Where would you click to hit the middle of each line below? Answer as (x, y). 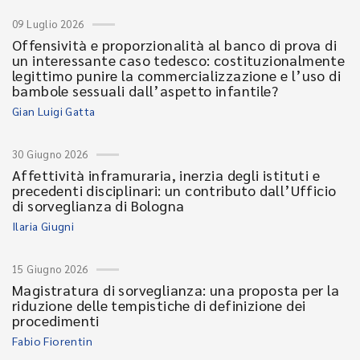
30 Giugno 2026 (50, 154)
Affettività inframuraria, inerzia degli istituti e (166, 175)
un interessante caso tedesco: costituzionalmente (179, 60)
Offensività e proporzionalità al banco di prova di (174, 45)
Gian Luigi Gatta (54, 111)
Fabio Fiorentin (52, 341)
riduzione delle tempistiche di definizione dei (159, 305)
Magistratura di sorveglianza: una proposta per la (176, 290)
